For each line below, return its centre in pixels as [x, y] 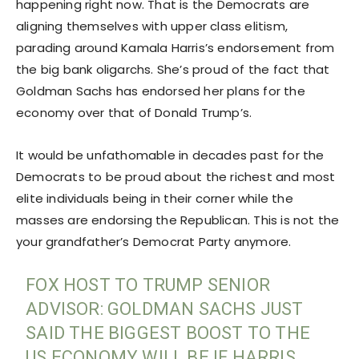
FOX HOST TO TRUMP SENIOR [148, 284]
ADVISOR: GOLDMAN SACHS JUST [165, 309]
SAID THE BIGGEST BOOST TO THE [168, 333]
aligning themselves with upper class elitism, [152, 26]
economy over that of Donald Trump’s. [134, 112]
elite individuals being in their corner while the [155, 198]
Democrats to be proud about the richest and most [176, 176]
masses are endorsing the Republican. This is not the [178, 220]
